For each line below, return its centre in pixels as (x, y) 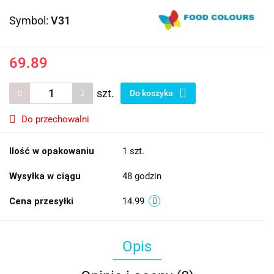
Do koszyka (152, 93)
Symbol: (30, 21)
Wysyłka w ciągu (45, 176)
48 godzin (142, 176)
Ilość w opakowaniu (52, 151)
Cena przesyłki (41, 202)
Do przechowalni (55, 120)
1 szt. (133, 151)
